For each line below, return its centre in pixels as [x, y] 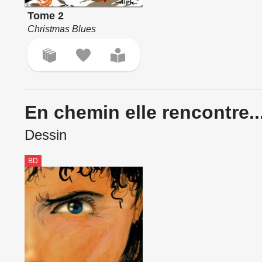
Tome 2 [45, 16]
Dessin [46, 135]
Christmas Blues [61, 29]
